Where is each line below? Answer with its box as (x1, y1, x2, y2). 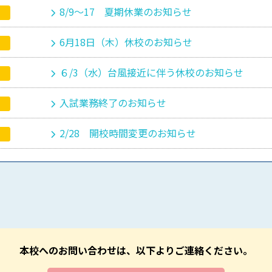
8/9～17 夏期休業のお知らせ (59, 4, 192, 19)
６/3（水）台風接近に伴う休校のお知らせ (59, 65, 244, 80)
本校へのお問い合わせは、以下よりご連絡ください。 (19, 243, 253, 257)
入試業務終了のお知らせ (59, 95, 167, 110)
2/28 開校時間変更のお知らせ (59, 126, 197, 140)
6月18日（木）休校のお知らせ (59, 35, 193, 49)
